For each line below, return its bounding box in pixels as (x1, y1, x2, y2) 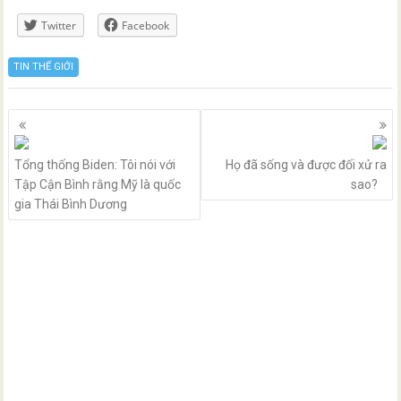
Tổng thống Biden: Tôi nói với (14, 157, 176, 172)
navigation (7, 127, 108, 153)
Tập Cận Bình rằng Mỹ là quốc (14, 176, 182, 192)
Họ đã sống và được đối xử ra (225, 157, 387, 172)
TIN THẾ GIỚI (13, 61, 74, 73)
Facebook (122, 18, 170, 33)
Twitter (41, 18, 77, 33)
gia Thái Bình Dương (14, 196, 128, 211)
